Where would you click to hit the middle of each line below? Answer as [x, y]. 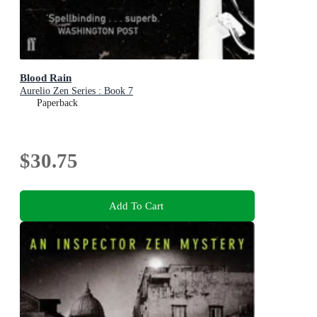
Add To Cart [136, 205]
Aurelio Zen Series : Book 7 [76, 91]
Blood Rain [46, 78]
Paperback [57, 103]
